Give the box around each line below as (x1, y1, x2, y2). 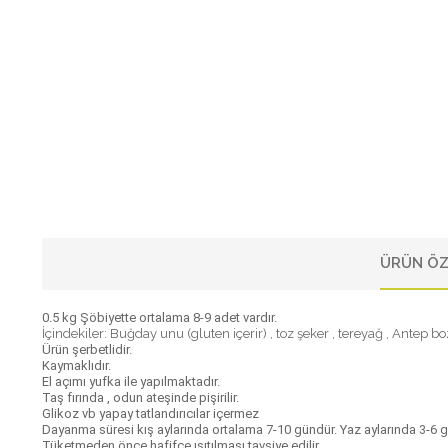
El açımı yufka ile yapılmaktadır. (42, 373, 220, 389)
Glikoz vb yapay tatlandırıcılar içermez (42, 405, 259, 421)
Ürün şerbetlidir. (42, 341, 132, 357)
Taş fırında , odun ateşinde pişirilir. (42, 389, 239, 405)
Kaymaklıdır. (42, 357, 111, 373)
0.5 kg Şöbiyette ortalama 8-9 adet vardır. (42, 309, 277, 325)
